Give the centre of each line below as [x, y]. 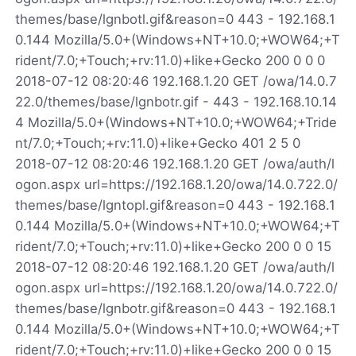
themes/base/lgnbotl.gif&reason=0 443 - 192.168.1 [176, 19]
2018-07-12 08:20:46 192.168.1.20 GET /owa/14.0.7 [176, 81]
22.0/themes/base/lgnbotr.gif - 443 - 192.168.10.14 [176, 101]
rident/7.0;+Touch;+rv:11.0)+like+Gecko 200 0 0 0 [170, 60]
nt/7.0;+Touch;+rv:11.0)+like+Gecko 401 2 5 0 [158, 143]
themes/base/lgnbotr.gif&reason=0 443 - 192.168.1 [176, 308]
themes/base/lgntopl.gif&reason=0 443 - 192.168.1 [176, 205]
